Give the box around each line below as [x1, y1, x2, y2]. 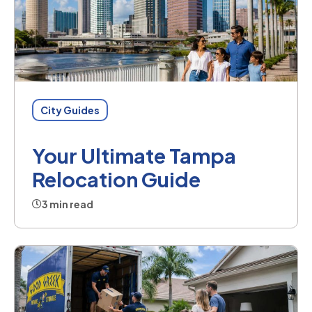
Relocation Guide [32, 166, 201, 192]
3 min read [42, 197, 93, 210]
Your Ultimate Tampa [32, 142, 236, 168]
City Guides [40, 103, 100, 116]
